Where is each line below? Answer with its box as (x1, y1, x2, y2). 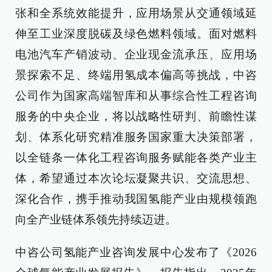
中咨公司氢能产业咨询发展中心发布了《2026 (15, 246, 257, 259)
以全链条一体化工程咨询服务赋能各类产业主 (15, 151, 257, 165)
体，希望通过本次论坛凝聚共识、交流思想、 (15, 172, 257, 185)
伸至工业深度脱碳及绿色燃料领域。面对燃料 (15, 27, 257, 41)
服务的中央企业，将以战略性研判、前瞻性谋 (15, 110, 257, 123)
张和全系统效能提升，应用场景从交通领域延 (15, 7, 257, 20)
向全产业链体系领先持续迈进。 (15, 213, 177, 226)
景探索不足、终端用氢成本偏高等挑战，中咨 (15, 69, 257, 82)
